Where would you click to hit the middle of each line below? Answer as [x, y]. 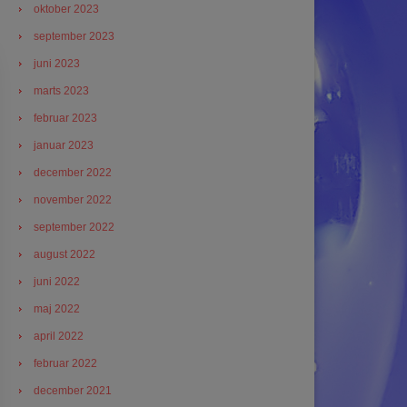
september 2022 [74, 227]
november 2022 [73, 200]
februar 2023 [65, 118]
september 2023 [74, 36]
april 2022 [59, 336]
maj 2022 [57, 309]
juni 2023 [57, 64]
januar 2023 [64, 145]
